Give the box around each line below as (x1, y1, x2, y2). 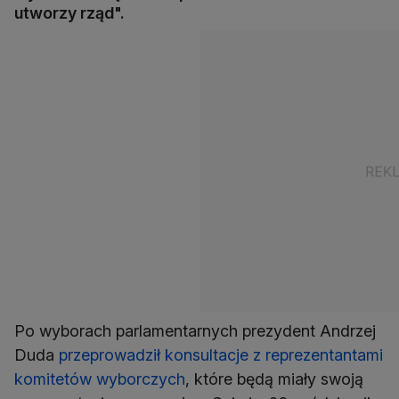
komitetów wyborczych (14, 370, 185, 389)
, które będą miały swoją (185, 370, 363, 389)
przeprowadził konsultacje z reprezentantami (59, 346, 383, 365)
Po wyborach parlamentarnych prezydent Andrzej (14, 322, 376, 341)
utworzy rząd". (14, 4, 125, 23)
